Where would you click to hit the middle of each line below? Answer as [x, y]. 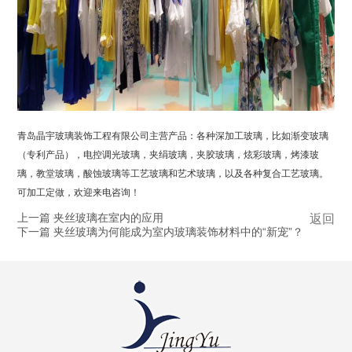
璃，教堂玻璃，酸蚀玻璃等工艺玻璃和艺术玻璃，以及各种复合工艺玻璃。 [173, 174]
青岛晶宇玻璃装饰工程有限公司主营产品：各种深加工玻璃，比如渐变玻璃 [173, 136]
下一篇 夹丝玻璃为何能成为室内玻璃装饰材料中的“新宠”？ [161, 232]
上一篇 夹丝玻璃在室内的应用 [91, 218]
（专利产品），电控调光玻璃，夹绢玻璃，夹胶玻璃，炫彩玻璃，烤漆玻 [169, 155]
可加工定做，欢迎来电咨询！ [79, 193]
